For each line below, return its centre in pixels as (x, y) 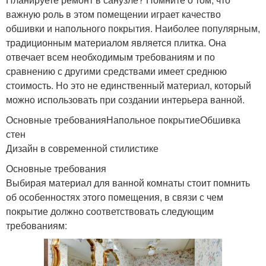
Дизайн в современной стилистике (82, 148)
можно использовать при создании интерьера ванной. (125, 99)
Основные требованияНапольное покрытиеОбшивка (123, 119)
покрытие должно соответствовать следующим (110, 211)
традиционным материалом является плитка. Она (116, 42)
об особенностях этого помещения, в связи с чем (115, 197)
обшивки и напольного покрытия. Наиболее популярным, (133, 28)
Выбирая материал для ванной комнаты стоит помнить (128, 182)
